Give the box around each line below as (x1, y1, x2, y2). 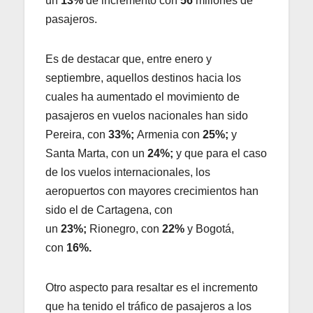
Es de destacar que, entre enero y (45, 52, 212, 65)
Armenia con (134, 128, 203, 140)
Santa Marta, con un (45, 147, 147, 159)
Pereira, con (45, 128, 108, 140)
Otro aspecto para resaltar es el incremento (45, 281, 258, 293)
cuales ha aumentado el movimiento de (45, 90, 240, 103)
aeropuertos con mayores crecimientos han (45, 184, 259, 197)
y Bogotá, (187, 222, 234, 235)
